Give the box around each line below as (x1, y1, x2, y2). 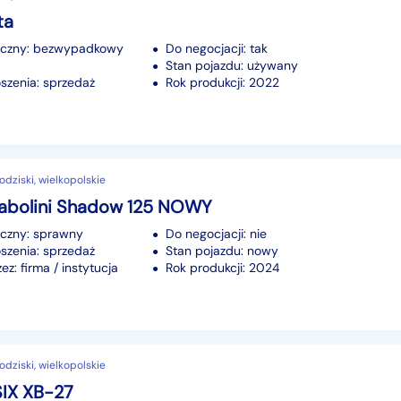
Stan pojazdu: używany (166, 56, 298, 73)
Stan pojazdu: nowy (166, 242, 278, 259)
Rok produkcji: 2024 (166, 259, 280, 276)
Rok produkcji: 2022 (166, 73, 279, 90)
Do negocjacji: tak (166, 39, 268, 56)
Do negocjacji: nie (166, 225, 267, 242)
